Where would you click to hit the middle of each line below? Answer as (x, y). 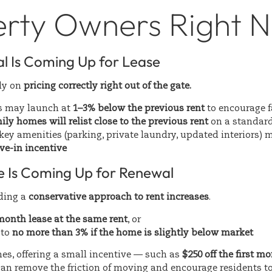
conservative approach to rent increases (119, 197)
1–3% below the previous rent (139, 108)
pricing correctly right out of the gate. (107, 86)
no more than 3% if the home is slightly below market (133, 233)
